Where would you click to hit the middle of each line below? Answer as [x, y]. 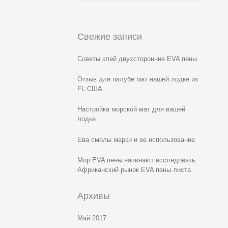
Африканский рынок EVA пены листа [134, 170]
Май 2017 [92, 218]
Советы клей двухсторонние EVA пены [137, 59]
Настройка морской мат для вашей [131, 109]
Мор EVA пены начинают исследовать [136, 160]
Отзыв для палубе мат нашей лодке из [138, 79]
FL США [90, 89]
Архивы [94, 196]
